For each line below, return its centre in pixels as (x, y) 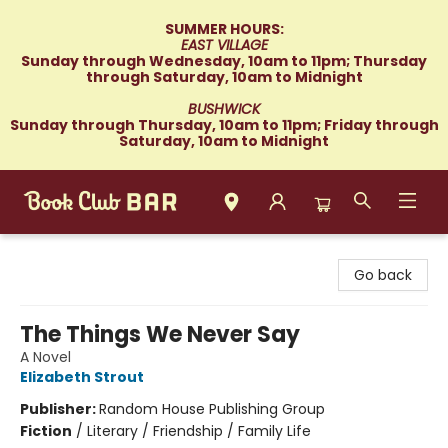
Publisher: (59, 409)
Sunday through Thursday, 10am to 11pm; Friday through (224, 125)
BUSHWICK (224, 109)
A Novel (45, 357)
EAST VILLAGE (224, 45)
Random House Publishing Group (212, 409)
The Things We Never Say (160, 334)
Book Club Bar (62, 253)
